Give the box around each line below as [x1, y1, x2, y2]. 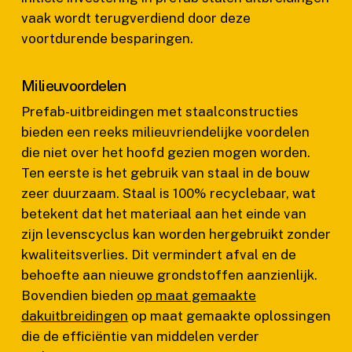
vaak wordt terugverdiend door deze [20, 9, 251, 26]
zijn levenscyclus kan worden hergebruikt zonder [20, 226, 331, 242]
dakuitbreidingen [20, 308, 128, 324]
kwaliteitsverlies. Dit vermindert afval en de [20, 247, 296, 262]
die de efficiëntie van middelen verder [20, 328, 259, 344]
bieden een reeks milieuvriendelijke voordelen [20, 124, 310, 140]
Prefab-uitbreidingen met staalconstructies [20, 104, 299, 119]
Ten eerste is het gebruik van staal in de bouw [20, 165, 310, 181]
